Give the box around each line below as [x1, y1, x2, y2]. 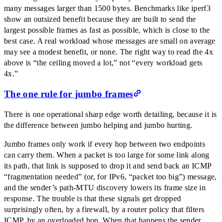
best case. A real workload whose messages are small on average [4, 37, 216, 46]
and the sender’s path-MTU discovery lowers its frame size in [4, 183, 206, 192]
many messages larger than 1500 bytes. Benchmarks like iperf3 [4, 4, 211, 13]
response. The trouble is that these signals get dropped [4, 194, 181, 203]
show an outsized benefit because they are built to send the [4, 15, 196, 24]
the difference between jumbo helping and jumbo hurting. [4, 120, 193, 129]
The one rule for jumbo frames [4, 89, 133, 100]
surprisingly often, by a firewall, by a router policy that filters [4, 205, 205, 214]
